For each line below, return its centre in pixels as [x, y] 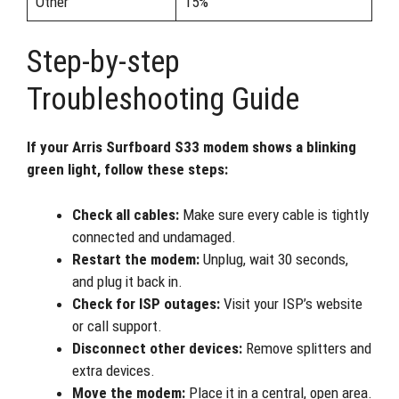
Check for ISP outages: [146, 303]
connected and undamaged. [154, 236]
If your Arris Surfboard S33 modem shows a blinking [191, 147]
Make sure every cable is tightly [274, 214]
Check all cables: [126, 214]
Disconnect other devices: [157, 348]
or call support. [117, 326]
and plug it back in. [127, 281]
